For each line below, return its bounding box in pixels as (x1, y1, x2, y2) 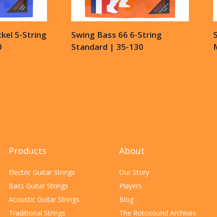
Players (119, 181, 142, 190)
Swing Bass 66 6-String (71, 29, 162, 41)
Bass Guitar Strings (9, 181, 68, 190)
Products (9, 145, 46, 156)
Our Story (119, 168, 149, 177)
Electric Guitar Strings (9, 168, 75, 177)
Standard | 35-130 (71, 41, 143, 53)
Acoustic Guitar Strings (9, 195, 79, 204)
